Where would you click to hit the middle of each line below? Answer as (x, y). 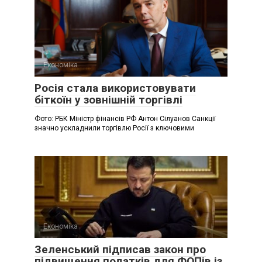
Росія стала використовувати (115, 88)
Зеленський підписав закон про (120, 249)
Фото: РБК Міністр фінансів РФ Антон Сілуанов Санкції (125, 118)
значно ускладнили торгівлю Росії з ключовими (114, 128)
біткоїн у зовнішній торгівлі (108, 99)
